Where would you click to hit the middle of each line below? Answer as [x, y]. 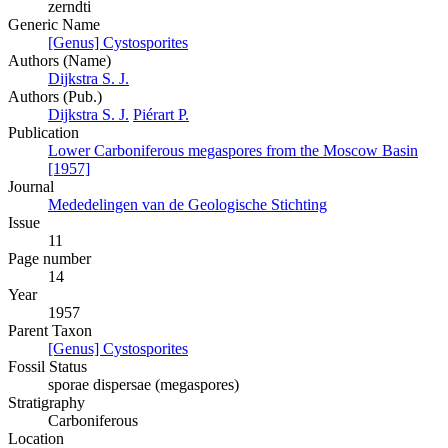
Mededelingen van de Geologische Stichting [187, 205]
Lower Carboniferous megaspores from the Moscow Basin [233, 151]
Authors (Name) [59, 61]
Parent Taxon [50, 331]
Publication [43, 133]
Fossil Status [47, 367]
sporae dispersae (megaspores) [143, 385]
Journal [31, 187]
